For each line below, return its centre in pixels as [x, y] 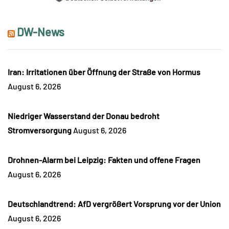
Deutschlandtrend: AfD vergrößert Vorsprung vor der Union [114, 204]
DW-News [41, 32]
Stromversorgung [40, 130]
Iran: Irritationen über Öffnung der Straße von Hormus [104, 72]
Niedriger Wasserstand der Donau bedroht [84, 116]
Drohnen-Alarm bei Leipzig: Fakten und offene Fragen [104, 160]
